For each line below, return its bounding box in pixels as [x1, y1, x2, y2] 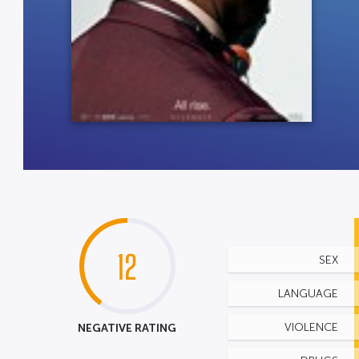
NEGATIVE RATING [78, 321, 177, 334]
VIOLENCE [284, 321, 338, 333]
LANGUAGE [277, 288, 338, 300]
